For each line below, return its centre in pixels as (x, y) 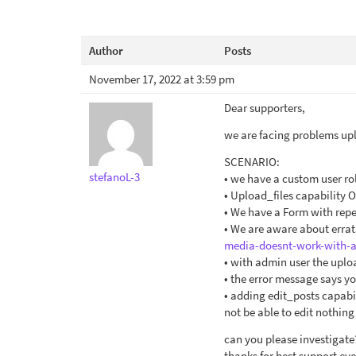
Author (106, 50)
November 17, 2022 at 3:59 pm (162, 79)
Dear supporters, (265, 108)
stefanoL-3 (114, 177)
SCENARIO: (252, 162)
